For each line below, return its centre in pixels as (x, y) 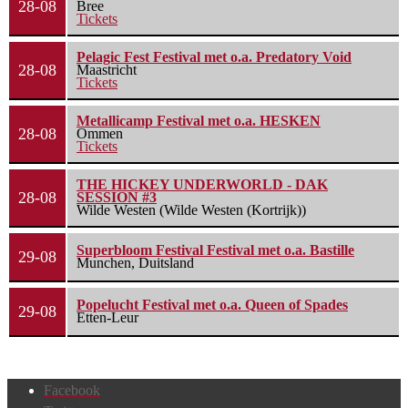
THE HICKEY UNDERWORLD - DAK (202, 185)
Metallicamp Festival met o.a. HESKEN (199, 121)
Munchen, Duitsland (135, 263)
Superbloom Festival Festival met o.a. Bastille (215, 250)
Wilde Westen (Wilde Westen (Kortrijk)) (191, 210)
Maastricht (107, 70)
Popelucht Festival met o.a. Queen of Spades (212, 305)
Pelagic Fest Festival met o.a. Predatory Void (214, 57)
